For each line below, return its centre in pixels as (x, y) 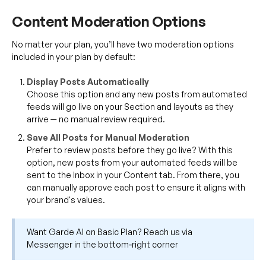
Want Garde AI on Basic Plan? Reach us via (110, 232)
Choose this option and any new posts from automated (137, 94)
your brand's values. (66, 200)
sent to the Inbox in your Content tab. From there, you (133, 175)
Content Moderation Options (109, 22)
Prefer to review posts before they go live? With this (130, 150)
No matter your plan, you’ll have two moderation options (123, 45)
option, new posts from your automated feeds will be (132, 163)
